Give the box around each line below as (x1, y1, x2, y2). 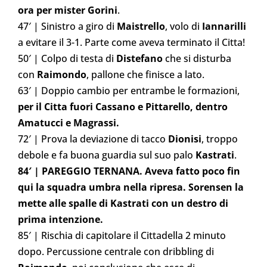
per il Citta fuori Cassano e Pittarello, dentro (18, 100, 228, 113)
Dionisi (168, 132, 201, 145)
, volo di (165, 19, 202, 33)
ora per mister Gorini (18, 3, 117, 17)
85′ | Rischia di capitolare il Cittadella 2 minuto (18, 228, 226, 242)
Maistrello (117, 19, 165, 33)
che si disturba (163, 51, 231, 65)
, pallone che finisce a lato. (86, 67, 204, 81)
